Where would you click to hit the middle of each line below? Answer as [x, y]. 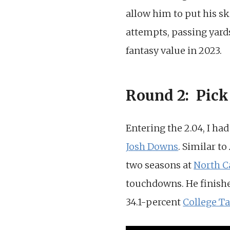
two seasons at [160, 165]
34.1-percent [155, 202]
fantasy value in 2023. [174, 51]
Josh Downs [152, 147]
